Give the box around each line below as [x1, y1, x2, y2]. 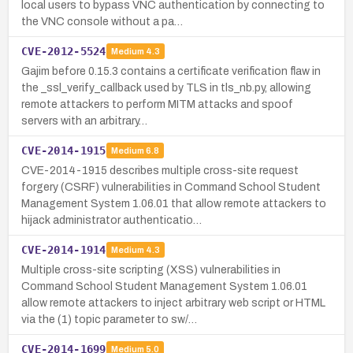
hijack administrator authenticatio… [21, 214, 202, 226]
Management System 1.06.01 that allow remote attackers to [21, 197, 326, 210]
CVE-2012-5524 [21, 44, 106, 58]
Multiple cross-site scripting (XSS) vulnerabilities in [21, 263, 281, 276]
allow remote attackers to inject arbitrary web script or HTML [21, 296, 325, 309]
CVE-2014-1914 [21, 243, 106, 256]
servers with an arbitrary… [21, 114, 147, 127]
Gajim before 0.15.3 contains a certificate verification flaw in [21, 65, 321, 77]
